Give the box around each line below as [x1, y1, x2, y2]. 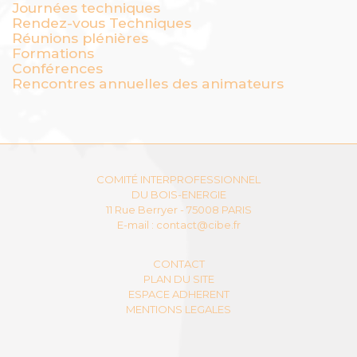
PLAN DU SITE [143, 273, 214, 285]
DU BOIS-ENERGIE [131, 188, 226, 201]
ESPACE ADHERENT [127, 288, 229, 300]
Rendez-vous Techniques [12, 14, 191, 31]
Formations [12, 45, 94, 61]
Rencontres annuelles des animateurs [12, 75, 284, 92]
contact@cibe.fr [155, 218, 241, 231]
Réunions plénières [12, 29, 148, 46]
